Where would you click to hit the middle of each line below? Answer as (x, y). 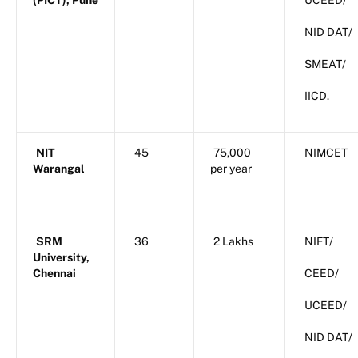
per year (231, 169)
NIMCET (326, 153)
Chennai (54, 274)
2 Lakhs (233, 242)
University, (61, 258)
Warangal (59, 169)
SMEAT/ (325, 64)
